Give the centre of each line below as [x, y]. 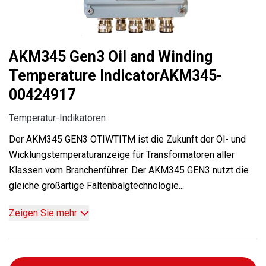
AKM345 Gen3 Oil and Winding [111, 56]
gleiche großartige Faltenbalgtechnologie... [96, 185]
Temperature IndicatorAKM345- [116, 75]
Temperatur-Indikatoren [57, 118]
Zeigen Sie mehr [43, 213]
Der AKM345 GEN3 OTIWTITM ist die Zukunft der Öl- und [127, 139]
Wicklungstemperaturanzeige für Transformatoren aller [122, 154]
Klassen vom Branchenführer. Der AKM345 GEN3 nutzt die [129, 170]
